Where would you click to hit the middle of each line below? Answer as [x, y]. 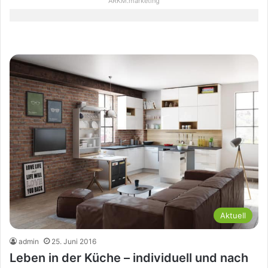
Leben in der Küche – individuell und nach [129, 258]
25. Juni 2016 [74, 241]
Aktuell [233, 215]
